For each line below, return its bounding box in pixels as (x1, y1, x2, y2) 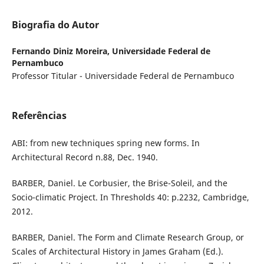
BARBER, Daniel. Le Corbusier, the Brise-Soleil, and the (11, 177, 227, 189)
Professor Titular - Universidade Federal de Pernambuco (11, 70, 234, 82)
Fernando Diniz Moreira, (11, 45, 112, 57)
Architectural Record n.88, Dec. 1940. (11, 151, 158, 163)
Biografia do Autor (11, 18, 99, 32)
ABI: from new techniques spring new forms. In (11, 137, 200, 149)
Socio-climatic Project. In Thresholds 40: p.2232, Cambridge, (11, 192, 249, 203)
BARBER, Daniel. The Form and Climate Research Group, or (11, 232, 244, 243)
